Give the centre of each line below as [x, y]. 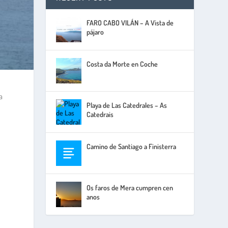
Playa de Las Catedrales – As [127, 105]
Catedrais [100, 114]
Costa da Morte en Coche [122, 64]
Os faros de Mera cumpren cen [130, 188]
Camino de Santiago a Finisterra [132, 146]
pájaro [95, 32]
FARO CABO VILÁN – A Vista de [130, 23]
